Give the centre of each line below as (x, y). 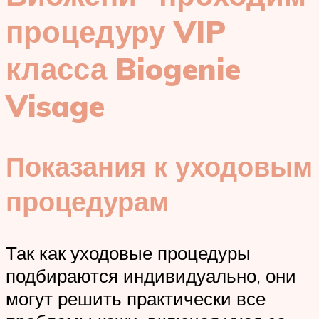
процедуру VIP (116, 32)
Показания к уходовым (159, 166)
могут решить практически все (136, 298)
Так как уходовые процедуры (128, 252)
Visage (55, 106)
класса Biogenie (123, 69)
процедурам (87, 201)
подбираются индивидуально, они (151, 275)
